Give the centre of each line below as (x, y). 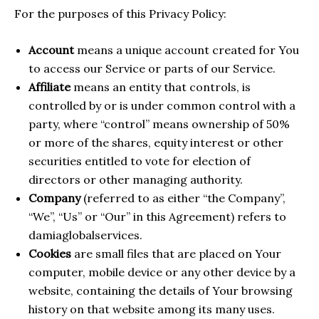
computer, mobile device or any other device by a (162, 272)
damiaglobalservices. (85, 235)
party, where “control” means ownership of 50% (159, 124)
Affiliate (49, 87)
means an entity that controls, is (161, 87)
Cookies (50, 254)
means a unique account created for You (187, 50)
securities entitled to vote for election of (140, 161)
